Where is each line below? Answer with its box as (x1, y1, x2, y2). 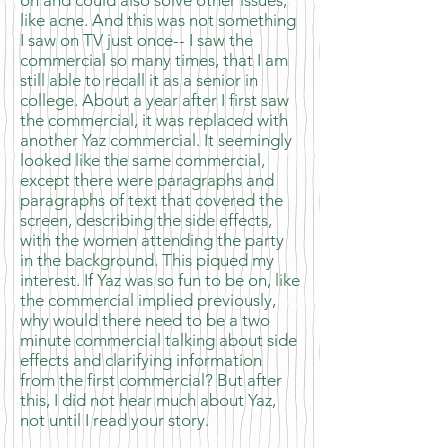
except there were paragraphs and (20, 170, 274, 190)
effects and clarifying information (20, 350, 262, 370)
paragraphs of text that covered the (20, 190, 283, 210)
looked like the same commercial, (20, 150, 265, 170)
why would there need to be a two (20, 310, 270, 330)
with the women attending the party (20, 230, 284, 250)
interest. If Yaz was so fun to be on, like (20, 270, 300, 290)
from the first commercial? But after (20, 370, 282, 390)
